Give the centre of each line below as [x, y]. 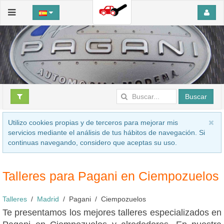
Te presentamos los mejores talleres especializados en [112, 212]
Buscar [196, 96]
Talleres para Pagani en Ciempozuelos [111, 176]
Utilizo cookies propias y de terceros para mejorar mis [93, 122]
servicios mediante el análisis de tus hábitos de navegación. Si [106, 132]
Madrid [48, 199]
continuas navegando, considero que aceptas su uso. [92, 142]
